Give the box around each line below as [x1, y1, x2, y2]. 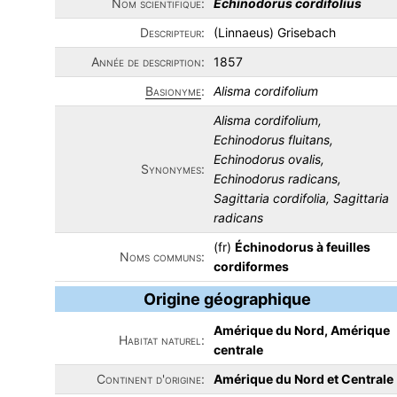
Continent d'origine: [97, 371, 205, 386]
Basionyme [145, 83, 201, 98]
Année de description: [91, 54, 205, 69]
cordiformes [214, 259, 289, 274]
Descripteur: [140, 25, 205, 40]
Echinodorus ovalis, [214, 152, 324, 167]
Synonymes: [141, 161, 205, 176]
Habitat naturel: [119, 332, 205, 347]
